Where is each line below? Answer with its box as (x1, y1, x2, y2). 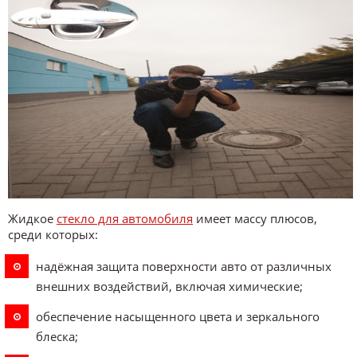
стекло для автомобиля (57, 210, 193, 226)
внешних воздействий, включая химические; (36, 277, 303, 294)
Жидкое (8, 210, 57, 226)
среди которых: (8, 226, 98, 242)
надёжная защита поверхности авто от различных (36, 257, 331, 274)
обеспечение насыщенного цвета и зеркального (36, 308, 320, 324)
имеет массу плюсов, (193, 210, 317, 226)
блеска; (36, 328, 78, 344)
